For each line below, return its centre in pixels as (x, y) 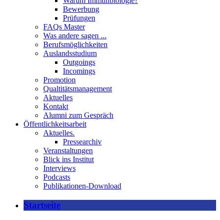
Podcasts (57, 177)
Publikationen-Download (82, 186)
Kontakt (56, 106)
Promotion (59, 80)
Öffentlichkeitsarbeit (55, 124)
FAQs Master (64, 27)
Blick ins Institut (69, 159)
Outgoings (79, 62)
